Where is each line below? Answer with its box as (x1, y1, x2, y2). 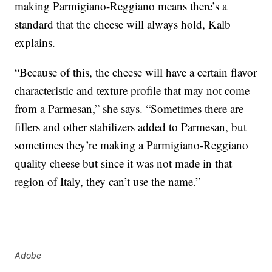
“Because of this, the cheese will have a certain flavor (15, 64, 257, 80)
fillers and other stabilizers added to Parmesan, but (15, 119, 247, 135)
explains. (15, 35, 56, 50)
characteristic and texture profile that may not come (15, 83, 250, 98)
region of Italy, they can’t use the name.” (15, 174, 201, 189)
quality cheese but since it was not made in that (15, 155, 233, 171)
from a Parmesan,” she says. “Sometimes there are (15, 101, 244, 117)
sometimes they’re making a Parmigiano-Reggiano (15, 137, 249, 153)
